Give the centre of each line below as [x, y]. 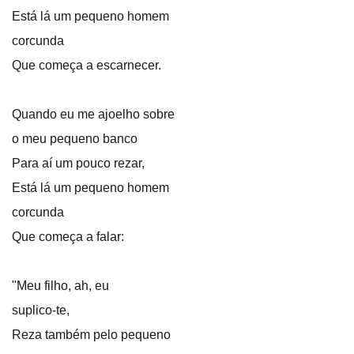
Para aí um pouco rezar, [78, 163]
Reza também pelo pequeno [91, 335]
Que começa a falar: [68, 237]
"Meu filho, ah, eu [60, 286]
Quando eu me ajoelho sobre [93, 114]
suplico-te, [41, 310]
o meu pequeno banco [75, 139]
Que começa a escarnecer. [87, 65]
